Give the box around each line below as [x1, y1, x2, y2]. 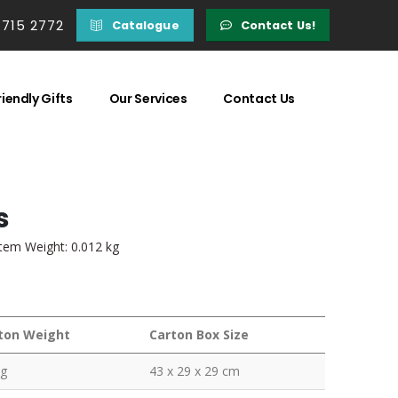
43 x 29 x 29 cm [149, 362, 240, 380]
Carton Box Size [149, 326, 249, 344]
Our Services [108, 89, 187, 107]
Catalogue [111, 17, 179, 33]
